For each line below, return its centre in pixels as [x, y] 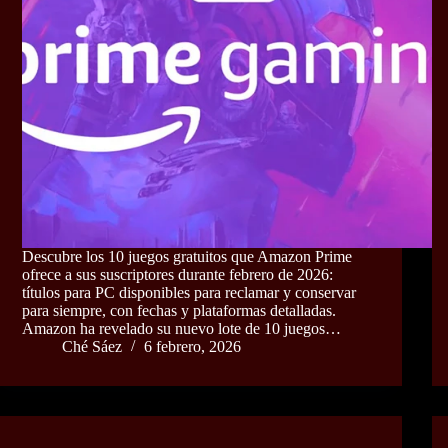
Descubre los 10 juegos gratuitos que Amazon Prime [187, 257]
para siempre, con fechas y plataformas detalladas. [179, 311]
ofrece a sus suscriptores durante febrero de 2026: [177, 275]
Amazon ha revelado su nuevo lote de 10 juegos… [181, 329]
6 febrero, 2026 [192, 347]
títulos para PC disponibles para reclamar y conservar [189, 293]
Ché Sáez [92, 347]
